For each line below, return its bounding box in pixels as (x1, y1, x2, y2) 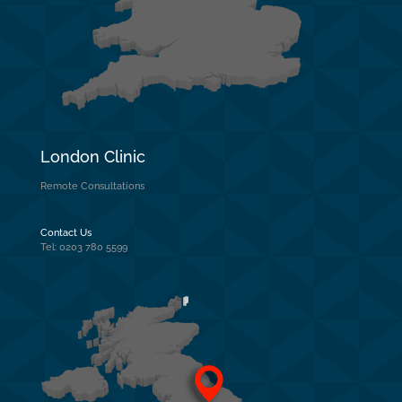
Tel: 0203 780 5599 (39, 240, 127, 253)
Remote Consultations (39, 179, 144, 192)
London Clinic (39, 146, 145, 166)
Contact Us (39, 226, 92, 239)
